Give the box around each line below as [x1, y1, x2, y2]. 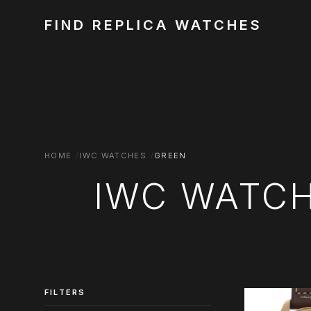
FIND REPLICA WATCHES [44, 17, 262, 33]
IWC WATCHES [79, 151, 147, 160]
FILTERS [44, 287, 86, 297]
